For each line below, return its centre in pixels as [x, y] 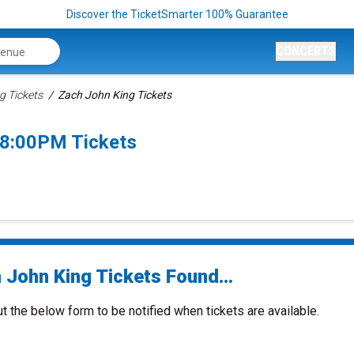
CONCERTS [306, 51]
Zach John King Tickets [115, 95]
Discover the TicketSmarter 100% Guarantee [177, 14]
